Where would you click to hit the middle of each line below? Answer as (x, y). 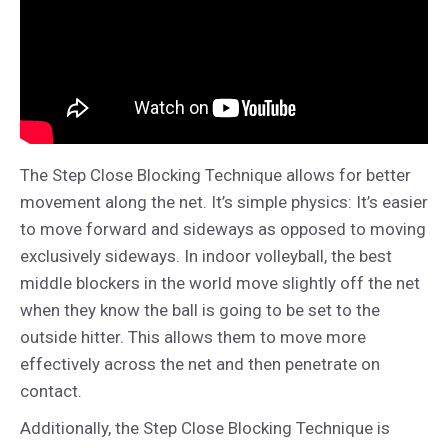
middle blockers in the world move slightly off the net (220, 282)
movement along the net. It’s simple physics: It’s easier (224, 201)
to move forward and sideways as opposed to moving (223, 228)
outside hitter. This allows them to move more (193, 336)
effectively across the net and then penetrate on (200, 363)
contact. (51, 390)
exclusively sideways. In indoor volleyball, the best (206, 255)
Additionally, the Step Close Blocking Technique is (205, 427)
